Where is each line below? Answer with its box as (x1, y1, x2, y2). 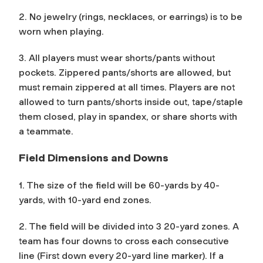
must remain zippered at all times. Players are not (19, 81, 235, 93)
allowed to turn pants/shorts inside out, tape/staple (19, 96, 243, 107)
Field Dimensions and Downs (19, 151, 168, 164)
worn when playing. (19, 25, 104, 37)
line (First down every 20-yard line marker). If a (19, 249, 224, 261)
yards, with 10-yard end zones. (19, 194, 151, 205)
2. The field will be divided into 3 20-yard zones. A (19, 220, 239, 232)
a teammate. (19, 125, 76, 137)
